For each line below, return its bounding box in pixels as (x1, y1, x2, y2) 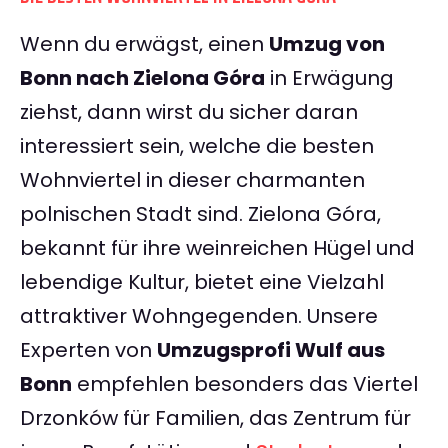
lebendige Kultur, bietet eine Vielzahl (20, 268, 384, 297)
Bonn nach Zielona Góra (20, 64, 265, 93)
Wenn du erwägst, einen (20, 30, 269, 59)
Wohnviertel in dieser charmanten (20, 166, 365, 195)
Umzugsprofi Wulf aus (157, 336, 385, 365)
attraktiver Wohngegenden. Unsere (20, 302, 378, 331)
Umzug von (269, 30, 385, 59)
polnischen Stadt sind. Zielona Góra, (20, 200, 381, 229)
